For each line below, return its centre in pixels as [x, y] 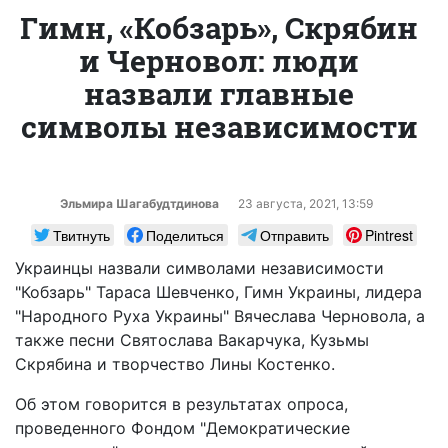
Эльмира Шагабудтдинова [139, 203]
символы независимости [219, 126]
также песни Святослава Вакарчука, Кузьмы [192, 339]
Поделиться [185, 234]
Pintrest [389, 234]
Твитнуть [81, 234]
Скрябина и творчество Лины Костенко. [175, 363]
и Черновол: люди [219, 60]
